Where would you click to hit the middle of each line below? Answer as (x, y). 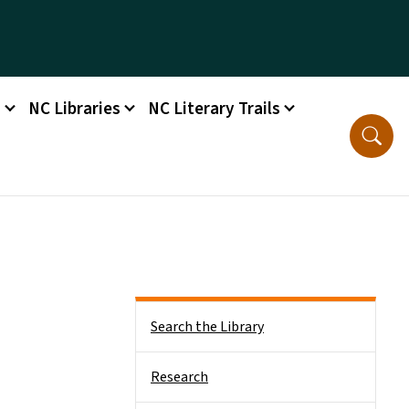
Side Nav (161, 314)
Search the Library (207, 327)
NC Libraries (75, 109)
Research (179, 377)
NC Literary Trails (215, 109)
